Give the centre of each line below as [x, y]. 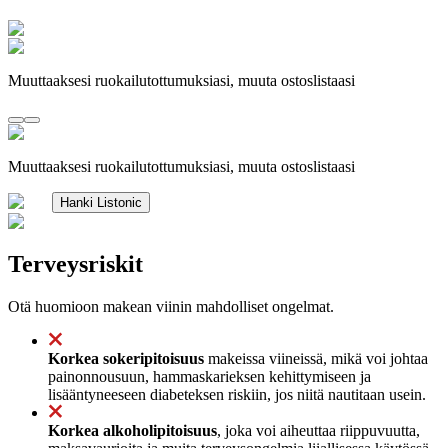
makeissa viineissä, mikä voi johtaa [316, 358]
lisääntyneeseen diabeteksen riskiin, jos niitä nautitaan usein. [237, 394]
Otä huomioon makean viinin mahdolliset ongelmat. [171, 306]
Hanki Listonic [101, 202]
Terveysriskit [75, 263]
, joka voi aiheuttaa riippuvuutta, [318, 430]
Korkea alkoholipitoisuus [132, 430]
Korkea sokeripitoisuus [126, 358]
